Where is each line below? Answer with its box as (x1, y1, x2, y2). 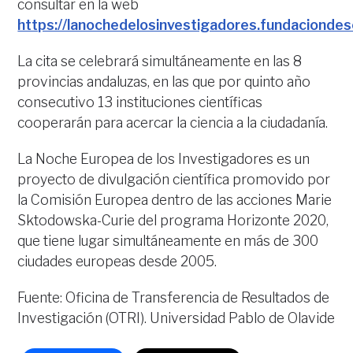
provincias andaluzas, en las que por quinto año (17, 73, 311, 90)
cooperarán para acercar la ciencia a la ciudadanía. (17, 114, 329, 131)
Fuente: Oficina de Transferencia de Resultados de (17, 289, 330, 306)
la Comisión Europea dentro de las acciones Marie (17, 191, 333, 208)
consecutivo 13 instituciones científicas (17, 94, 263, 110)
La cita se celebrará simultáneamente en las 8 (17, 53, 303, 69)
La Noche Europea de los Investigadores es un (17, 150, 310, 167)
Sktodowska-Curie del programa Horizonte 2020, (17, 212, 329, 229)
